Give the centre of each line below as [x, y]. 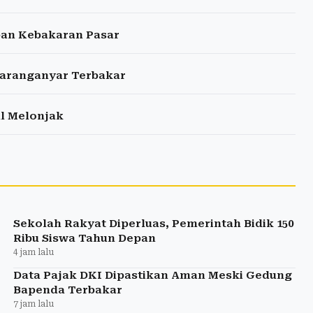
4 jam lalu [33, 253]
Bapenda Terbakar [67, 290]
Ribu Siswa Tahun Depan [84, 239]
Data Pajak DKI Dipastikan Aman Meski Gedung [152, 276]
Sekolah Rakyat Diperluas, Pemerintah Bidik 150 [153, 224]
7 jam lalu [33, 304]
